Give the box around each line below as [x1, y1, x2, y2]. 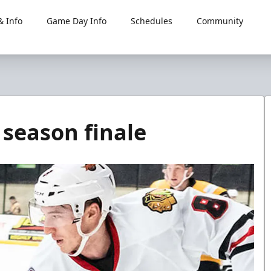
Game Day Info [46, 15, 106, 27]
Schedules [130, 15, 172, 27]
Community [196, 15, 243, 27]
